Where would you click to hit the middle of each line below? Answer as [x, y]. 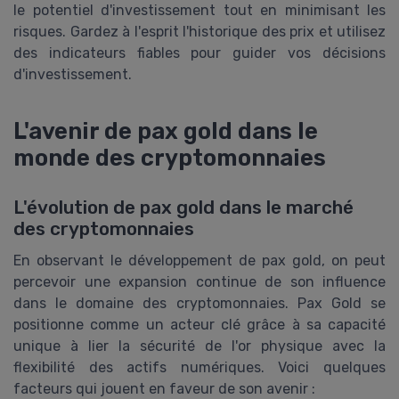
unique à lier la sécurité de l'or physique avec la [199, 346]
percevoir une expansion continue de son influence [199, 281]
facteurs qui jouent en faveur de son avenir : [164, 388]
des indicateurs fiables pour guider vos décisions [199, 53]
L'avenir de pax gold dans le [166, 130]
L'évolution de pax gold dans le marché [183, 207]
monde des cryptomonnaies [170, 157]
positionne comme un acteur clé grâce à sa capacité [199, 324]
